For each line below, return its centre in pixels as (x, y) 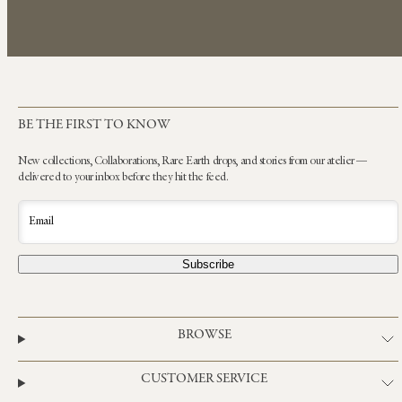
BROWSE (204, 336)
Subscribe (208, 265)
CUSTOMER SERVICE (205, 380)
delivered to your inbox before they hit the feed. (123, 177)
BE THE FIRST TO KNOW (94, 125)
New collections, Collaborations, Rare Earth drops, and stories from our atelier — (192, 161)
